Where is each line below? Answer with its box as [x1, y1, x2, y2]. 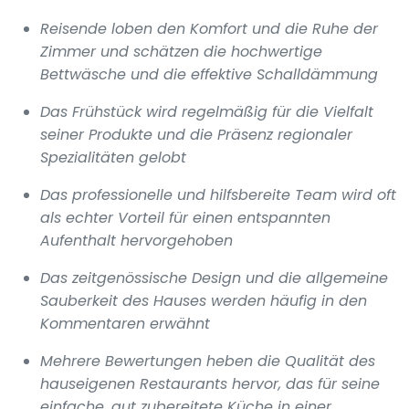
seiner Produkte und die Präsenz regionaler [40, 123, 352, 145]
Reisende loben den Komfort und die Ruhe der [40, 17, 378, 39]
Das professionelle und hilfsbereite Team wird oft [40, 184, 396, 205]
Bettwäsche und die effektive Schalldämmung [40, 63, 378, 85]
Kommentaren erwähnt [40, 312, 210, 334]
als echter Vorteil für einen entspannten [40, 206, 330, 228]
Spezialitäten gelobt [40, 146, 186, 168]
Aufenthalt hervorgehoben [40, 229, 233, 251]
